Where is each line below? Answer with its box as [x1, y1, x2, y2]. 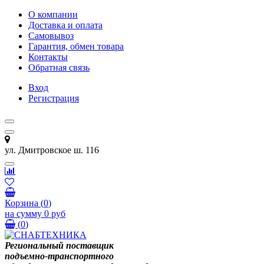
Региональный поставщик [5, 240, 114, 250]
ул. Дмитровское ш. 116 [5, 145, 99, 155]
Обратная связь [28, 62, 90, 72]
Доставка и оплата [28, 20, 103, 30]
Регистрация [28, 93, 79, 103]
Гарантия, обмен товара [28, 41, 124, 51]
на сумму [5, 209, 42, 219]
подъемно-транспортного [5, 251, 114, 261]
